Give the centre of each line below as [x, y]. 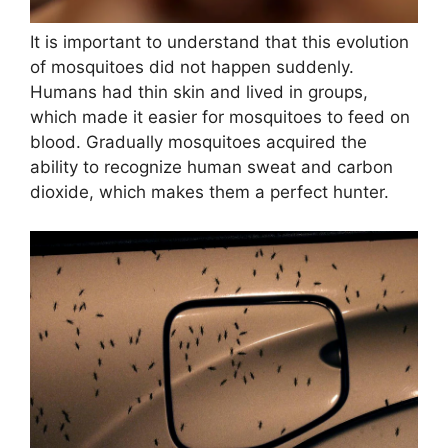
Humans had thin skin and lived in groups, [199, 92]
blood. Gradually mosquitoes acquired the [198, 142]
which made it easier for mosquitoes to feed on [220, 117]
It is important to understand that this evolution [219, 42]
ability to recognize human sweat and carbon [211, 167]
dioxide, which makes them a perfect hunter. [209, 192]
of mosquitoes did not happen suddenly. [192, 67]
